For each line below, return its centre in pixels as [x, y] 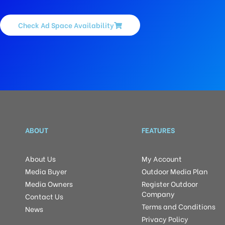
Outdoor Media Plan [175, 171]
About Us [40, 159]
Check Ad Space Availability [66, 25]
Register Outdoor [170, 184]
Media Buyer [46, 171]
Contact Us [44, 196]
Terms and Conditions [179, 206]
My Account [162, 159]
